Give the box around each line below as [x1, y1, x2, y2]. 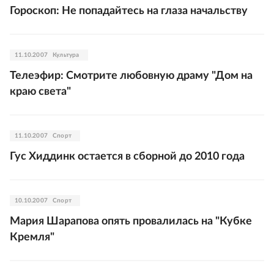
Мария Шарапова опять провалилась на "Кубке [10, 216, 252, 227]
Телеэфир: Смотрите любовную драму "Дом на [10, 70, 253, 81]
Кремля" [10, 232, 54, 243]
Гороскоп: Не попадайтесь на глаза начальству [10, 6, 248, 17]
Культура [53, 52, 80, 58]
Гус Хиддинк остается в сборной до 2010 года [10, 151, 245, 162]
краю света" [10, 86, 71, 97]
